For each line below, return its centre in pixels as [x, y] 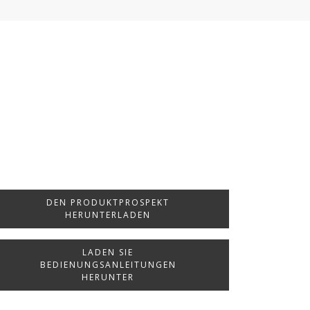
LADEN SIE [108, 252]
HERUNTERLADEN [108, 215]
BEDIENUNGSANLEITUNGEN [108, 265]
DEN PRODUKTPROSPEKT [108, 202]
